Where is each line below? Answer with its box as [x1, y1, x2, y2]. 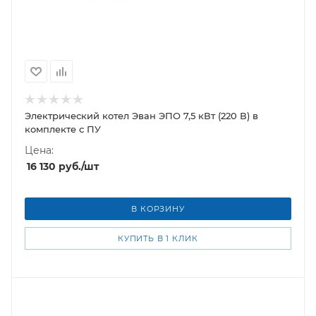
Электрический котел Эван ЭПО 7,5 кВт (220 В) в [25, 110, 258, 121]
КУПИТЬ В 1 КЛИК [118, 233, 198, 243]
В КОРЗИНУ [131, 204, 185, 214]
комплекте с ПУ [25, 123, 101, 135]
